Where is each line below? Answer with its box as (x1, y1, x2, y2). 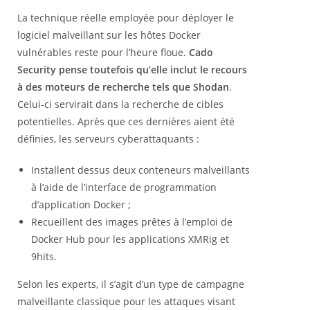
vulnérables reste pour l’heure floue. (17, 46, 189, 60)
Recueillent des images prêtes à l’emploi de (31, 215, 232, 229)
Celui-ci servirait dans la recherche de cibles (17, 98, 224, 111)
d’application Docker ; (31, 198, 131, 212)
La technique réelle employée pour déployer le (17, 11, 234, 25)
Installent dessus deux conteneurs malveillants (31, 163, 250, 177)
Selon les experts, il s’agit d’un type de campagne (17, 277, 244, 291)
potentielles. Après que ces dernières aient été (17, 115, 235, 129)
